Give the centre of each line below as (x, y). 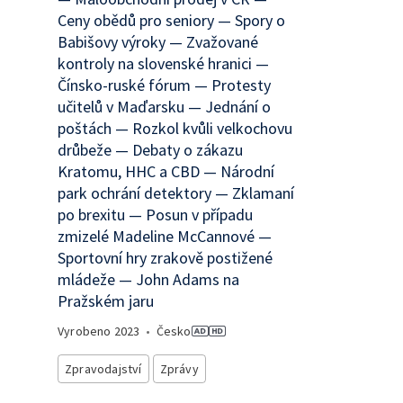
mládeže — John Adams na (148, 279)
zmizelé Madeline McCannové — (165, 236)
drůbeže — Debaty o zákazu (150, 150)
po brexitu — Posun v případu (155, 215)
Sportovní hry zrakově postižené (165, 258)
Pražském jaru (106, 301)
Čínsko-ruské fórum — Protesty (164, 85)
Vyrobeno (86, 331)
